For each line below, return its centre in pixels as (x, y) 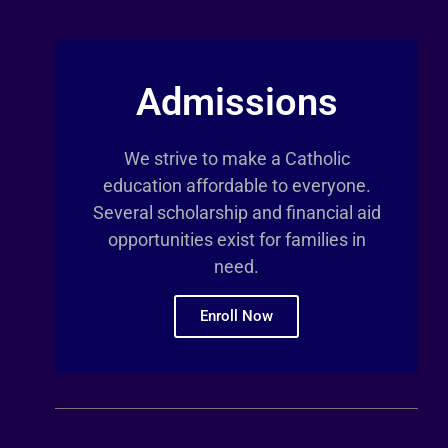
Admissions (236, 101)
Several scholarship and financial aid (236, 212)
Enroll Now (236, 315)
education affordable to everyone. (236, 185)
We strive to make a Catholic (236, 158)
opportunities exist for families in (236, 239)
